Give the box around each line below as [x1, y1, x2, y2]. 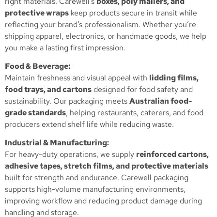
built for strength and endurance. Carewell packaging [5, 172, 188, 183]
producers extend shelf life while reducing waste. [5, 119, 174, 130]
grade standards [5, 108, 66, 118]
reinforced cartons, [136, 149, 209, 160]
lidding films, [149, 73, 199, 83]
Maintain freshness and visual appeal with [5, 73, 149, 83]
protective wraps [5, 7, 69, 18]
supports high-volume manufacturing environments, [5, 184, 186, 195]
